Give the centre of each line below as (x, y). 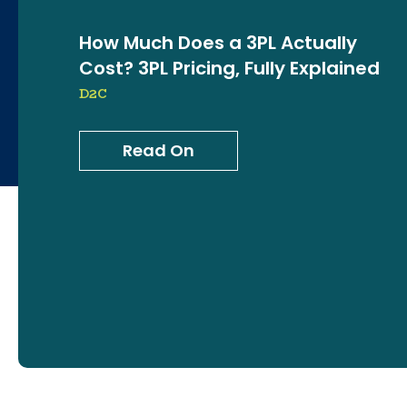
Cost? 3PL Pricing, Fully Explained (229, 68)
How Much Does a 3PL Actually (218, 42)
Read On (159, 150)
